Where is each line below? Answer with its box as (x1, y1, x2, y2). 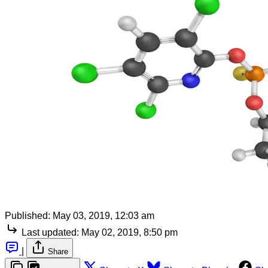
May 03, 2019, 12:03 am (53, 210, 154, 221)
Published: (5, 210, 50, 221)
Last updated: (22, 227, 79, 237)
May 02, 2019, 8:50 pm (81, 227, 178, 237)
